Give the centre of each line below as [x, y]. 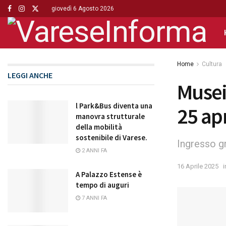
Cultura [212, 64]
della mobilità [99, 127]
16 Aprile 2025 [198, 166]
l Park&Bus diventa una [114, 106]
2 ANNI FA [94, 151]
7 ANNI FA [94, 198]
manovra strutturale [110, 116]
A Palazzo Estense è [109, 174]
